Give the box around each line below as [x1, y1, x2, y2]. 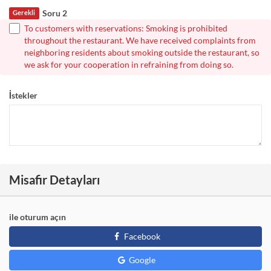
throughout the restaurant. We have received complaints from [24, 34, 256, 45]
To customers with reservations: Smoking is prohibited [24, 22, 227, 33]
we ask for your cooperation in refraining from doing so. [24, 59, 233, 70]
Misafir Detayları [9, 172, 100, 187]
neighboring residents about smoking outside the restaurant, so [24, 47, 260, 57]
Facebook [122, 230, 160, 241]
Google [126, 254, 155, 265]
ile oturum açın [9, 211, 66, 222]
